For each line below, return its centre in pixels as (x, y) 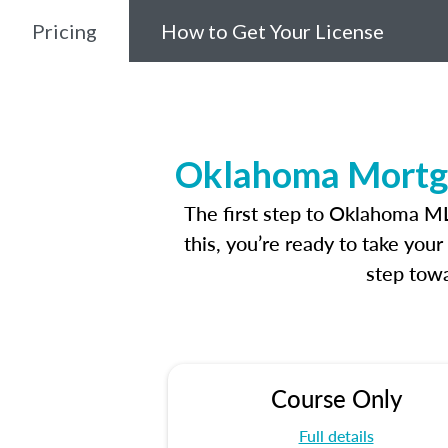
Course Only (336, 397)
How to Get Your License (272, 31)
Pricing (64, 31)
